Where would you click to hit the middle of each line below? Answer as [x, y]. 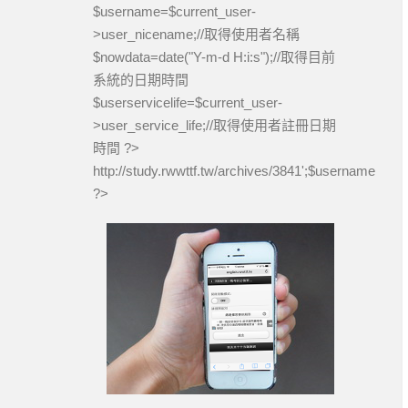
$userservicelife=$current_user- [188, 102]
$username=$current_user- [174, 11]
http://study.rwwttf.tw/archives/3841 [197, 171]
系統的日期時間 [141, 80]
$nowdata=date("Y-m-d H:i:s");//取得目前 [214, 57]
